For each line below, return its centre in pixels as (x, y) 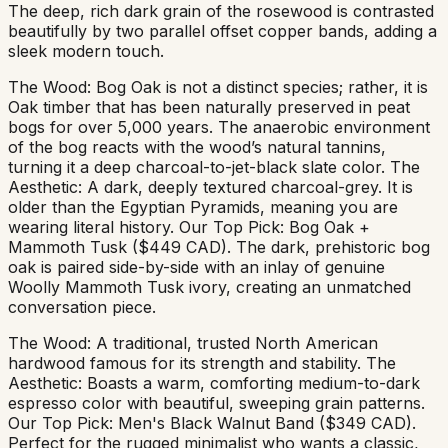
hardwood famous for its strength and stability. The (202, 363)
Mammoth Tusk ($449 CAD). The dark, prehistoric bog (219, 247)
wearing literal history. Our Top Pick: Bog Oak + (189, 227)
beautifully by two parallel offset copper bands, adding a (222, 31)
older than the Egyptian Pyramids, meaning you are (203, 207)
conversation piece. (82, 307)
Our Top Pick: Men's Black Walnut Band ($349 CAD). (212, 423)
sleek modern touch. (86, 51)
